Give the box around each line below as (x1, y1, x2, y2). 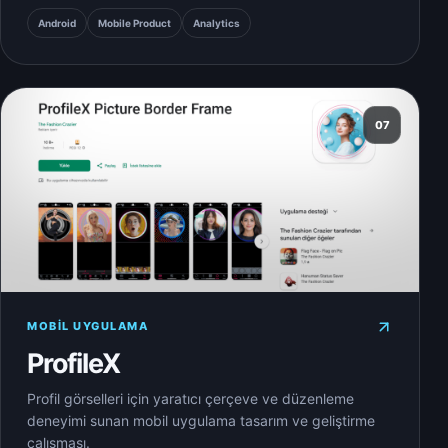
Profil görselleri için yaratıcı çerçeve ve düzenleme (27, 389, 354, 407)
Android (38, 17, 76, 30)
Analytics (193, 17, 240, 30)
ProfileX (27, 346, 121, 380)
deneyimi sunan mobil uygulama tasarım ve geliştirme (27, 411, 375, 429)
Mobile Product (98, 17, 171, 30)
